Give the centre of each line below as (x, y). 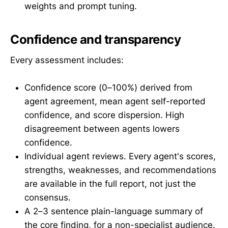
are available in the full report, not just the (110, 183)
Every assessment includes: (67, 60)
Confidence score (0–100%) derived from (108, 87)
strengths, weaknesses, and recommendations (120, 170)
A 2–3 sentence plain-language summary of (114, 211)
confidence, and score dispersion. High (104, 115)
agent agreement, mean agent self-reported (115, 101)
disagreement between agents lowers (102, 129)
